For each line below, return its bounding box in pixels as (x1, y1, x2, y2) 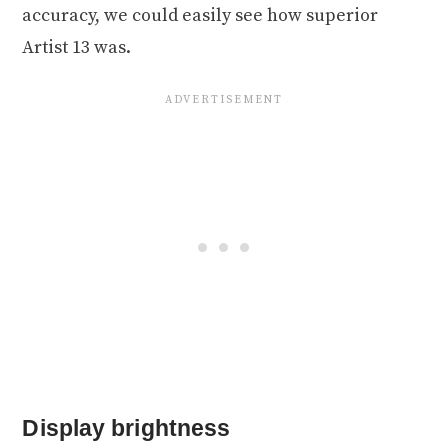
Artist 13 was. (22, 35, 132, 59)
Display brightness (22, 414, 231, 441)
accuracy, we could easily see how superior (22, 3, 379, 27)
